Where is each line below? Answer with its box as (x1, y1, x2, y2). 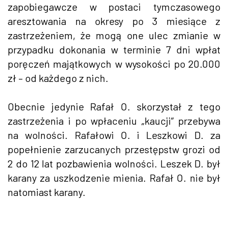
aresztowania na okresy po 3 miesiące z (8, 14, 220, 27)
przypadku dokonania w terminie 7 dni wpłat (8, 43, 220, 55)
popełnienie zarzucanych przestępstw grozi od (8, 142, 220, 155)
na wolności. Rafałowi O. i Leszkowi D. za (8, 128, 220, 141)
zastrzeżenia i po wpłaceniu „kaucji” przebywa (8, 114, 220, 127)
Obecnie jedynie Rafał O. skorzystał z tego (8, 100, 220, 112)
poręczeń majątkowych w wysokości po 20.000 (8, 57, 220, 70)
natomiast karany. (8, 185, 85, 198)
